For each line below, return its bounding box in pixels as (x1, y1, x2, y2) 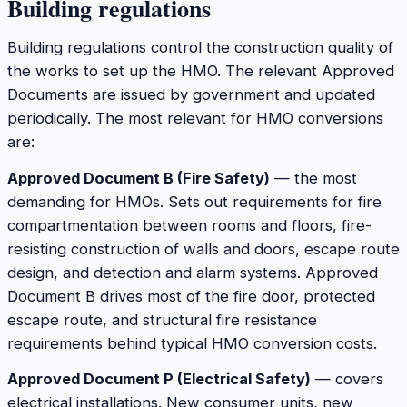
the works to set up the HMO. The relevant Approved (7, 61, 394, 80)
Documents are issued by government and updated (7, 84, 375, 104)
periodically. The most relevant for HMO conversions (7, 108, 383, 127)
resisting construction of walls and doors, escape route (7, 239, 400, 258)
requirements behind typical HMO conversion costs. (7, 333, 377, 352)
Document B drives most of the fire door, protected (7, 286, 375, 305)
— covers (311, 370, 383, 389)
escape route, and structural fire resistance (7, 310, 317, 329)
